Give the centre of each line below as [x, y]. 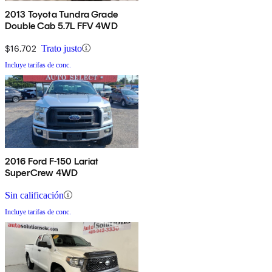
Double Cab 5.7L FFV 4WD [61, 25]
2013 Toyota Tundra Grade [61, 14]
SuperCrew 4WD [42, 172]
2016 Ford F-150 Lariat [52, 161]
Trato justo [62, 48]
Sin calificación [34, 195]
